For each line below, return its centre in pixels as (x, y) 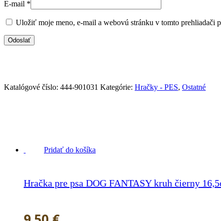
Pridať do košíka (70, 150)
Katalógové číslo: (32, 87)
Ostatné (194, 87)
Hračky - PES (156, 87)
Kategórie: (117, 87)
